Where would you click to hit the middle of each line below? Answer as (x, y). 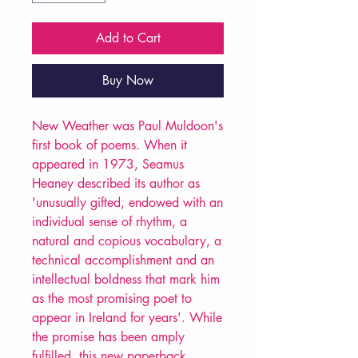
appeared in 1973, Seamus (108, 165)
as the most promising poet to (112, 299)
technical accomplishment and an (123, 261)
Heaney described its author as (116, 184)
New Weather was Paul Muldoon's (127, 126)
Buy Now (128, 81)
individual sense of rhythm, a (109, 222)
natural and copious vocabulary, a (127, 241)
